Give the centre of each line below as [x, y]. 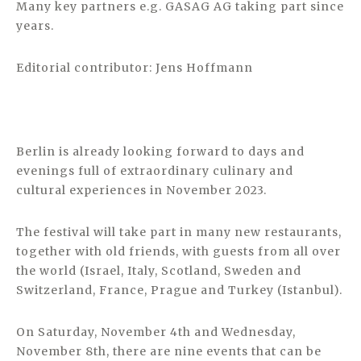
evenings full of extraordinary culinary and [155, 171]
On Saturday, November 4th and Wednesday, [156, 332]
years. [35, 26]
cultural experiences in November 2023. [141, 190]
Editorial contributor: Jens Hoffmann [135, 68]
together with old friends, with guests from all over [178, 251]
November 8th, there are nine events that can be [169, 351]
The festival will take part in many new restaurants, [179, 232]
